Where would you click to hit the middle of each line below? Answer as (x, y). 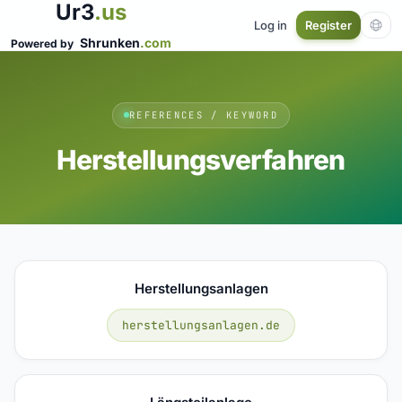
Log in (271, 25)
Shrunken (110, 43)
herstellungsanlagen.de (201, 325)
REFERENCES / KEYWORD (204, 114)
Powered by (44, 44)
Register (328, 25)
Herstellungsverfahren (201, 159)
